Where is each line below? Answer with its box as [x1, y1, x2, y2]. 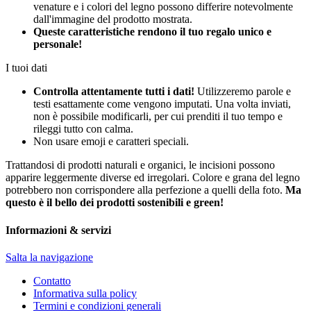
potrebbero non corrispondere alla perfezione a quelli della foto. [6, 184, 285, 196]
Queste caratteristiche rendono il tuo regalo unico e [33, 26, 271, 38]
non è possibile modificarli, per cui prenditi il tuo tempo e [33, 110, 283, 123]
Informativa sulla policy [33, 287, 137, 299]
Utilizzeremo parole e [194, 85, 291, 98]
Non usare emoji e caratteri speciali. [33, 135, 189, 148]
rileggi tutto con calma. [33, 123, 133, 135]
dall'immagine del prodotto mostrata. [33, 13, 192, 26]
